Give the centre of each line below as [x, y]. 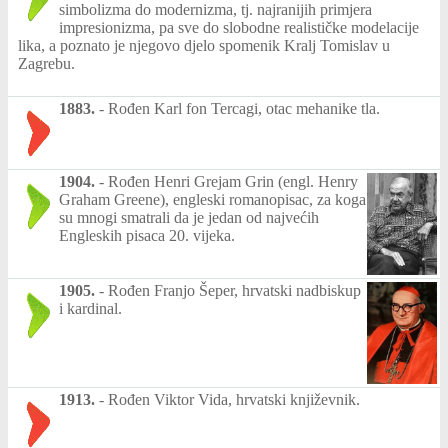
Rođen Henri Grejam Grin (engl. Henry [233, 181]
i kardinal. [90, 309]
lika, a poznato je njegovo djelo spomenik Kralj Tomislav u [204, 45]
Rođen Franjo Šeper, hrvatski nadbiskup [234, 291]
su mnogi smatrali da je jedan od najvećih [189, 217]
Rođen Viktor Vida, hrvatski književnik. [234, 399]
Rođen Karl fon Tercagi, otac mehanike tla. [244, 108]
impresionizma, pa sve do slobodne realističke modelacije [239, 27]
